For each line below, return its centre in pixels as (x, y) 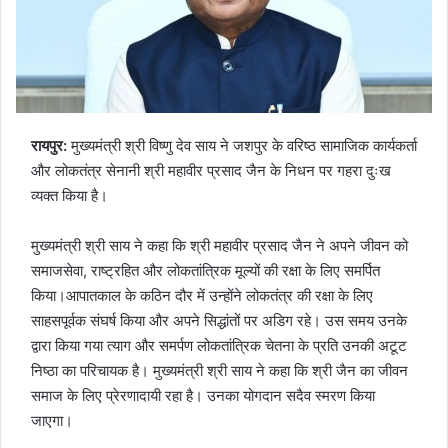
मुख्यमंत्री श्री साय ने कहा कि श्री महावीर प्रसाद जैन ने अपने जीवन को (219, 245)
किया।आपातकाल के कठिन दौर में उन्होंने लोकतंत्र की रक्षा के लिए (202, 295)
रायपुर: (51, 145)
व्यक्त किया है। (69, 195)
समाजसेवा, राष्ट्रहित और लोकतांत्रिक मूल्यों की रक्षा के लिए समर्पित (205, 270)
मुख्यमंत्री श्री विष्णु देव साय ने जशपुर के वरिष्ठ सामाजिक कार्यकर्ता (244, 145)
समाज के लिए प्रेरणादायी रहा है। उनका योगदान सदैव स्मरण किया (203, 395)
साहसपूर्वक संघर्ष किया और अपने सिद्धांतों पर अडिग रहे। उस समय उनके (219, 320)
